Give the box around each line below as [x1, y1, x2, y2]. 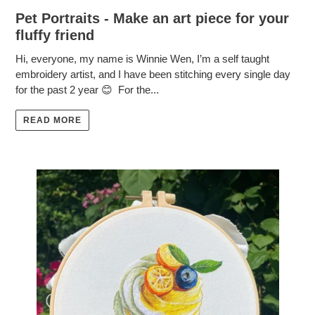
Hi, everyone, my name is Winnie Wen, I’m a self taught [15, 52, 269, 65]
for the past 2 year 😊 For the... [15, 83, 159, 96]
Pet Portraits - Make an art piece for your [15, 10, 289, 26]
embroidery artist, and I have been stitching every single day [15, 67, 290, 80]
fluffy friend [15, 27, 94, 43]
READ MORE [23, 115, 82, 126]
